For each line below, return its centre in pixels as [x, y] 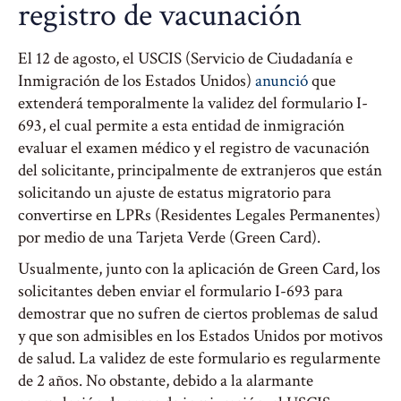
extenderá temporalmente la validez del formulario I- [193, 103]
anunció [282, 81]
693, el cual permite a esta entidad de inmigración [181, 126]
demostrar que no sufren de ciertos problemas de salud [198, 314]
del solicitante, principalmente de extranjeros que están [200, 171]
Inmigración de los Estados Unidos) [137, 81]
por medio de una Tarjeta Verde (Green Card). [169, 238]
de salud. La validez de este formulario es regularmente [199, 358]
